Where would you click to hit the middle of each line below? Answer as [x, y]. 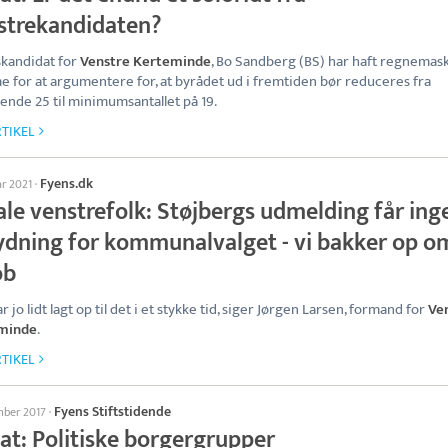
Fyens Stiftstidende [112, 411]
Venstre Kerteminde [145, 61]
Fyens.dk [66, 183]
